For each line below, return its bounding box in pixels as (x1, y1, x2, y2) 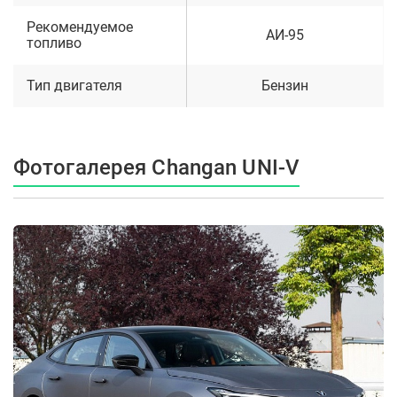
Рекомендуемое (27, 19, 133, 36)
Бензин (261, 77, 308, 95)
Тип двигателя (27, 77, 122, 95)
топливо (27, 35, 82, 52)
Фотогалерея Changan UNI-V (13, 155, 300, 181)
